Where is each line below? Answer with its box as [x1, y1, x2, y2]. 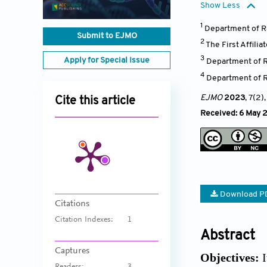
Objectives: [200, 251, 259, 265]
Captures [55, 246, 89, 256]
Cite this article [55, 95, 135, 108]
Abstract [200, 229, 255, 244]
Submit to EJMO [76, 32, 137, 41]
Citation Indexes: [55, 216, 113, 225]
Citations [55, 199, 89, 209]
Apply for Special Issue [64, 56, 150, 66]
